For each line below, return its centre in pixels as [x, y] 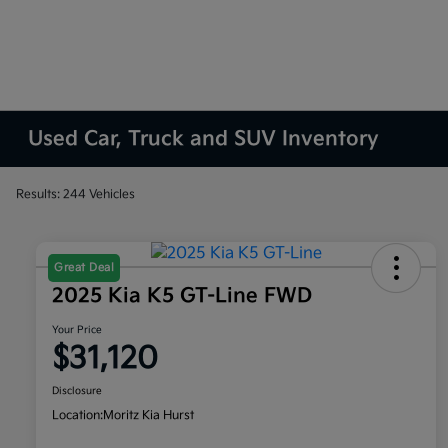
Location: [77, 416]
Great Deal [84, 268]
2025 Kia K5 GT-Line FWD [182, 296]
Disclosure [77, 391]
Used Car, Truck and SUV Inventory [204, 139]
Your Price [77, 330]
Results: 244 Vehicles [75, 194]
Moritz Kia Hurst [148, 416]
